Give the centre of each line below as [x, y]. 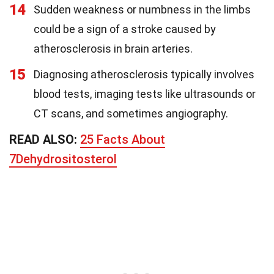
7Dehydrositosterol [63, 159]
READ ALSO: [45, 140]
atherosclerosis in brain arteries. [113, 49]
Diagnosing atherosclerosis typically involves [144, 75]
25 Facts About [123, 140]
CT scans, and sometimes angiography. [131, 114]
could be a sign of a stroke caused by [125, 29]
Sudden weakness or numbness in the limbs [142, 10]
